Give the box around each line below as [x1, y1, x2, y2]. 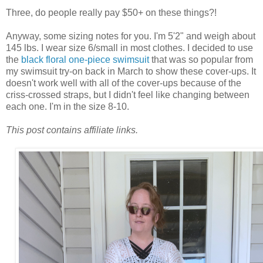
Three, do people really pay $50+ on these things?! [6, 7, 217, 18]
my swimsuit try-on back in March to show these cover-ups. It [6, 66, 256, 76]
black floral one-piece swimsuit [21, 54, 149, 65]
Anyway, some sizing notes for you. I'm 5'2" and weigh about [6, 31, 255, 41]
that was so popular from [149, 54, 253, 65]
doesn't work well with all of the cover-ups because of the [6, 77, 241, 88]
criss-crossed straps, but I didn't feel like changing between [6, 89, 249, 100]
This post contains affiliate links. [6, 124, 138, 135]
